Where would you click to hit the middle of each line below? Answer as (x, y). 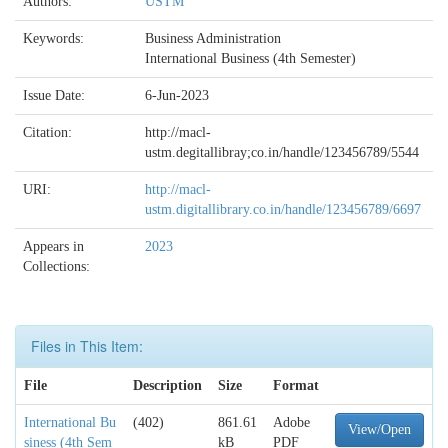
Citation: (49, 132)
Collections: (56, 266)
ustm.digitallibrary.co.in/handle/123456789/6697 (283, 209)
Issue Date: (56, 95)
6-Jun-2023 (177, 95)
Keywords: (55, 38)
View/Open (379, 429)
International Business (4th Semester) (250, 58)
